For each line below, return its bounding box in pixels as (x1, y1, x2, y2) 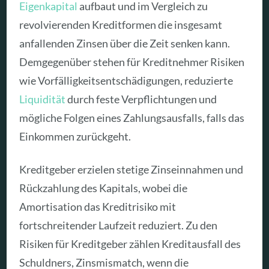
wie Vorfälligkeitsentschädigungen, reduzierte (19, 74, 234, 88)
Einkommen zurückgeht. (19, 130, 131, 144)
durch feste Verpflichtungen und (65, 92, 217, 106)
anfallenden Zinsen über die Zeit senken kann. (19, 37, 231, 50)
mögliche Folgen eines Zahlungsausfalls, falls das (19, 111, 245, 125)
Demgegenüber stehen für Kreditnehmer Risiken (19, 55, 245, 69)
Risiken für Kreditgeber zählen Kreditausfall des (19, 237, 241, 250)
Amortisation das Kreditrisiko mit (19, 199, 177, 213)
